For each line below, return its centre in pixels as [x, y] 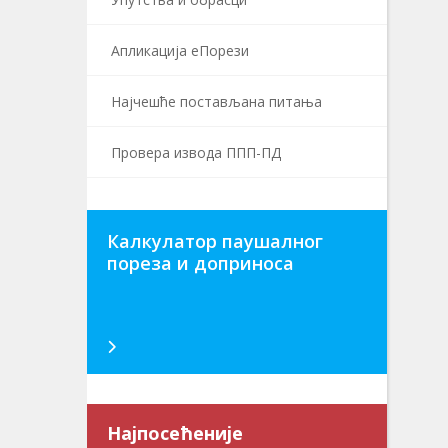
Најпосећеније [175, 433]
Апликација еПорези [180, 50]
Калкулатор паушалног [215, 241]
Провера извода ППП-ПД [196, 152]
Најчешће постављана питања [216, 101]
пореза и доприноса [200, 263]
